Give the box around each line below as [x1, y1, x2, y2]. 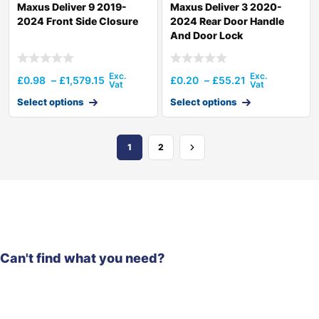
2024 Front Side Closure [17, 14, 138, 27]
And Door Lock [169, 28, 243, 41]
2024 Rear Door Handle [169, 14, 284, 27]
